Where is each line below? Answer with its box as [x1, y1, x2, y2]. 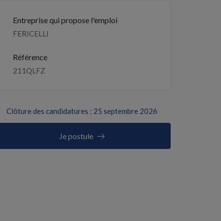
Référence [13, 52, 47, 62]
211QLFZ [13, 66, 45, 75]
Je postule [59, 131, 93, 141]
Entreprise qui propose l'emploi [13, 15, 117, 25]
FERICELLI [13, 29, 49, 38]
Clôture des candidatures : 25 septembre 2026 [6, 107, 157, 115]
